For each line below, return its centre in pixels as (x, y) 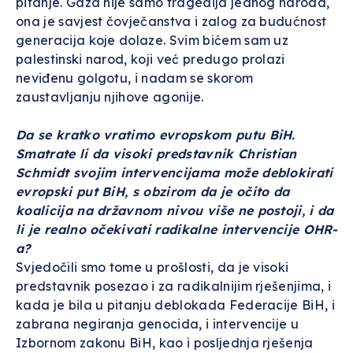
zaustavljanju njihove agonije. (110, 97)
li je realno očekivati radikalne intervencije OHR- (177, 229)
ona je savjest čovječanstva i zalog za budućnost (171, 21)
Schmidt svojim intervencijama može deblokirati (175, 173)
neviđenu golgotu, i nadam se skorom (135, 78)
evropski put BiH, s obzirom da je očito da (153, 191)
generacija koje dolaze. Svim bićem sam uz (152, 40)
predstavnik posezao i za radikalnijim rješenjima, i (174, 286)
